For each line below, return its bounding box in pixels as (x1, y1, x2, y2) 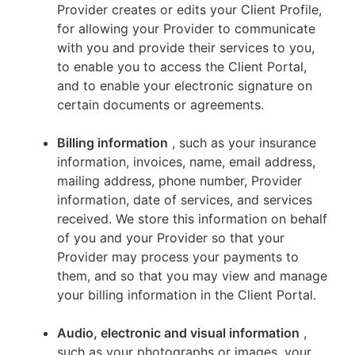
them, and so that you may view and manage (57, 268, 327, 284)
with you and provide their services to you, (57, 40, 315, 55)
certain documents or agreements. (57, 97, 264, 113)
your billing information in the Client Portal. (57, 287, 316, 303)
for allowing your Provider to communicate (57, 21, 315, 36)
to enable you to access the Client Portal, (57, 59, 307, 74)
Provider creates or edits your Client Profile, (57, 2, 322, 17)
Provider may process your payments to (57, 249, 299, 265)
